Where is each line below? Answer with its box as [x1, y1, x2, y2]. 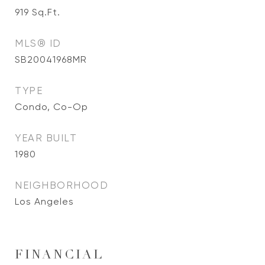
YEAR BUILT [15, 132, 77, 144]
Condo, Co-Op [15, 101, 88, 112]
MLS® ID [15, 37, 62, 49]
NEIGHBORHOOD [15, 179, 108, 191]
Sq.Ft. [32, 7, 60, 18]
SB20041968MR [15, 54, 87, 65]
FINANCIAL [15, 250, 104, 262]
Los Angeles [15, 196, 74, 207]
